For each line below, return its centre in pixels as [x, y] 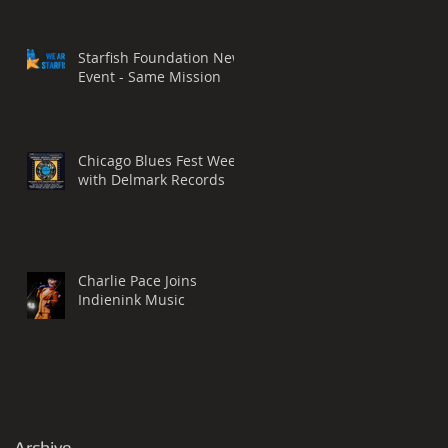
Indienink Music [131, 300]
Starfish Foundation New [160, 58]
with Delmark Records [151, 180]
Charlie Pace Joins [137, 281]
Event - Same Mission [149, 77]
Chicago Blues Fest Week [160, 161]
